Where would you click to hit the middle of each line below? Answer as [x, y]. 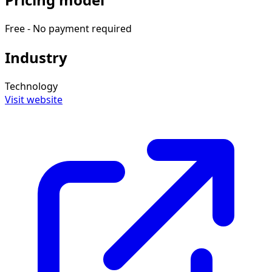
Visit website [34, 99]
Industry [36, 57]
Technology [31, 86]
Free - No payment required [68, 28]
